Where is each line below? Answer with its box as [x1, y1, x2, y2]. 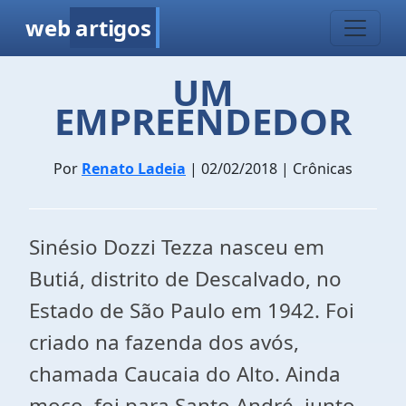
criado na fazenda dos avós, [29, 328, 299, 356]
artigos [75, 13, 151, 43]
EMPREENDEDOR [54, 96, 352, 146]
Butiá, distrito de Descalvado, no [29, 265, 342, 293]
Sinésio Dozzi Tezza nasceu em [29, 233, 324, 261]
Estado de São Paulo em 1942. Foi [29, 296, 354, 324]
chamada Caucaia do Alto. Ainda [29, 360, 341, 388]
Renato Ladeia [82, 159, 186, 179]
